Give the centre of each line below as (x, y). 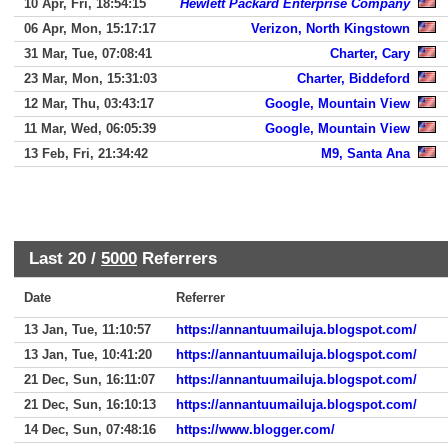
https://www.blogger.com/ (255, 429)
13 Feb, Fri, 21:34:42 (86, 153)
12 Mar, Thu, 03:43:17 (89, 103)
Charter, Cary (370, 53)
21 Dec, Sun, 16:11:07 (89, 379)
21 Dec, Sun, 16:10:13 (90, 404)
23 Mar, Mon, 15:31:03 (90, 78)
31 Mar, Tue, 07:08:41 (88, 53)
